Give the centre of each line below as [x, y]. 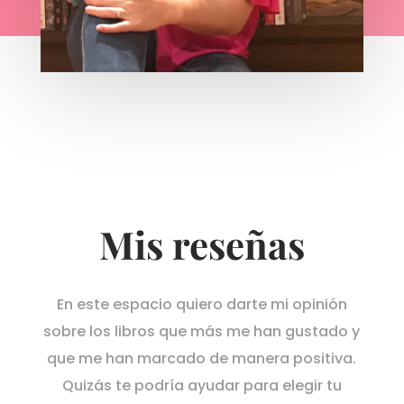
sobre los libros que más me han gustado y [202, 331]
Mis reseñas [202, 244]
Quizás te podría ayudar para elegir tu [202, 385]
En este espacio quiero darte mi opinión [202, 304]
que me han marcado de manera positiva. [202, 358]
